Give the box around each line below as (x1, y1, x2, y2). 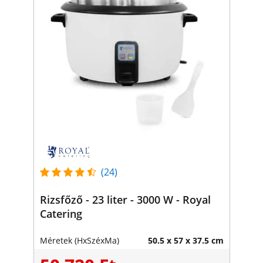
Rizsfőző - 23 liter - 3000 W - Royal (39, 192, 211, 207)
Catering (39, 206, 82, 221)
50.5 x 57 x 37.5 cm (147, 234, 224, 246)
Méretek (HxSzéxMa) (39, 234, 119, 246)
